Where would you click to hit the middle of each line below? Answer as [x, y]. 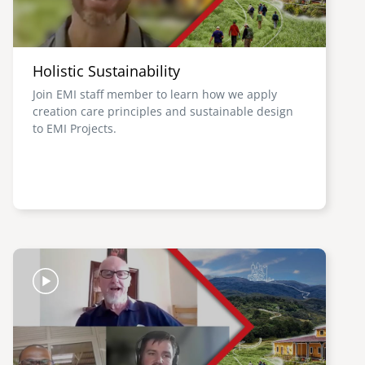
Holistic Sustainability [106, 71]
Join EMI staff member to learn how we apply [155, 94]
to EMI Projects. [75, 128]
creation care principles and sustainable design [163, 111]
